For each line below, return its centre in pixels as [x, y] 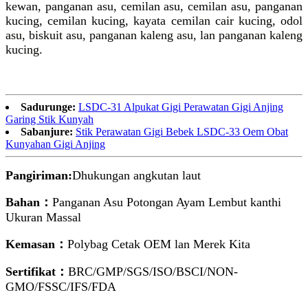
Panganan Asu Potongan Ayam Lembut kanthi [167, 202]
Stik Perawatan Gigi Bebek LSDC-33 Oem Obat [182, 132]
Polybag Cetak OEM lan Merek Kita [159, 244]
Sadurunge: [48, 107]
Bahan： [29, 202]
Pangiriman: [39, 176]
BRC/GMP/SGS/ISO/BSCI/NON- [153, 272]
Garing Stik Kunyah [49, 120]
